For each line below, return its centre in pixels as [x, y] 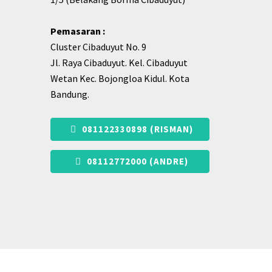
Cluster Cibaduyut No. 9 [98, 46]
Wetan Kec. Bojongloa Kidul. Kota [120, 78]
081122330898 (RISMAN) [136, 129]
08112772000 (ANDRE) [136, 161]
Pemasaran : [78, 31]
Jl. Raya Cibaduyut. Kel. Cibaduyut [119, 62]
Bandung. [70, 94]
